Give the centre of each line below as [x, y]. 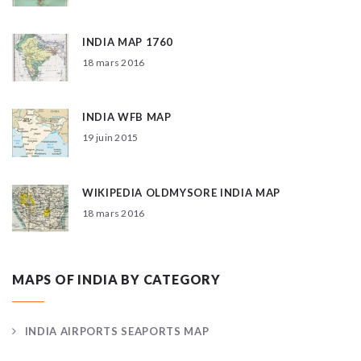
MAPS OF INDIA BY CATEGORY [116, 280]
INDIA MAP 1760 [128, 41]
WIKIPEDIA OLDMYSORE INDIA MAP [181, 192]
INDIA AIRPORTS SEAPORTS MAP [117, 332]
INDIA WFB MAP [127, 117]
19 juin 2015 [110, 138]
